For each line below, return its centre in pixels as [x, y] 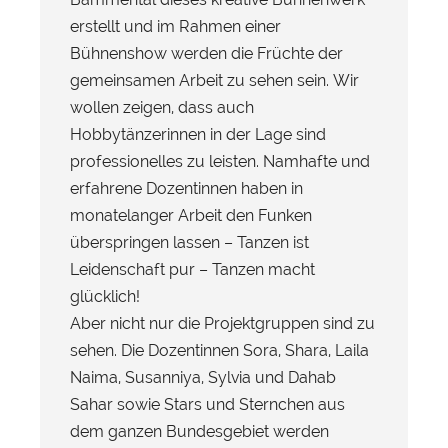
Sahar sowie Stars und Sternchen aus [207, 405]
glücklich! [105, 297]
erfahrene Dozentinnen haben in [186, 189]
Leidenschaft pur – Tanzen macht [192, 270]
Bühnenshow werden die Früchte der [206, 54]
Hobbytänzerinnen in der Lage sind [198, 135]
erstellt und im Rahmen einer [175, 27]
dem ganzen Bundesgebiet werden [199, 432]
